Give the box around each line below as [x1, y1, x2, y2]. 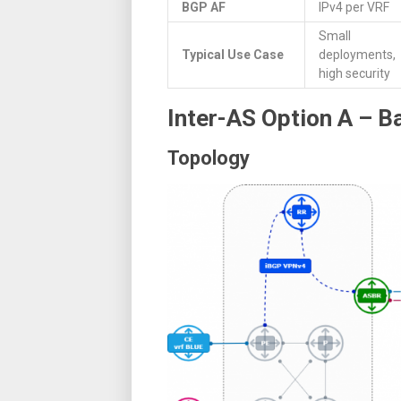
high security [319, 65, 390, 81]
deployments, [319, 47, 396, 62]
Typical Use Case [182, 47, 284, 62]
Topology [167, 146, 250, 169]
